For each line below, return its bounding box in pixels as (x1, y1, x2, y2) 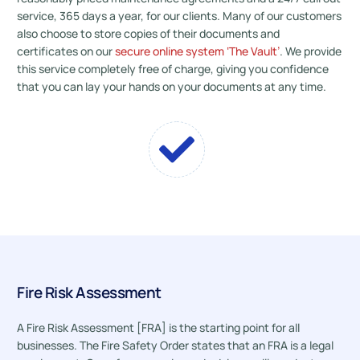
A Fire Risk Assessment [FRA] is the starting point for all (17, 320, 301, 335)
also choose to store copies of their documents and (17, 26, 280, 41)
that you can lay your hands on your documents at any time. (17, 79, 327, 94)
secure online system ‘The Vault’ (115, 43, 280, 59)
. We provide (280, 43, 342, 59)
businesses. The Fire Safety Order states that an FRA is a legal (17, 337, 334, 353)
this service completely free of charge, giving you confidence (17, 61, 329, 76)
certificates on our (17, 43, 116, 59)
